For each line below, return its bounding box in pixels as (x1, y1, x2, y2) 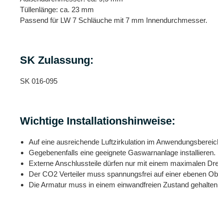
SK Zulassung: (20, 54, 93, 66)
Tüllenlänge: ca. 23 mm (20, 5, 94, 14)
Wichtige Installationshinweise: (20, 114, 175, 127)
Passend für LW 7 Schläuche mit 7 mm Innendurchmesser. (20, 16, 207, 24)
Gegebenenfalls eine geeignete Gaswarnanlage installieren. (29, 148, 216, 157)
